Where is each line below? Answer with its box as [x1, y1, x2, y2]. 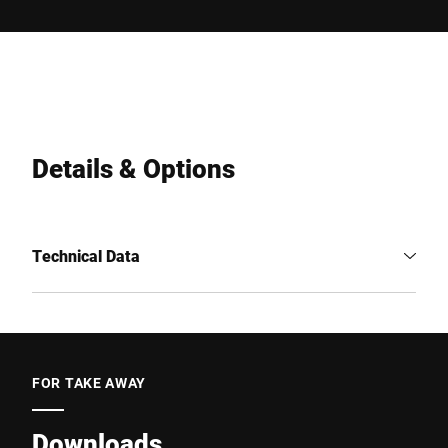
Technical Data [32, 245, 140, 266]
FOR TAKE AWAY [32, 373, 147, 392]
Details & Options [32, 151, 235, 185]
